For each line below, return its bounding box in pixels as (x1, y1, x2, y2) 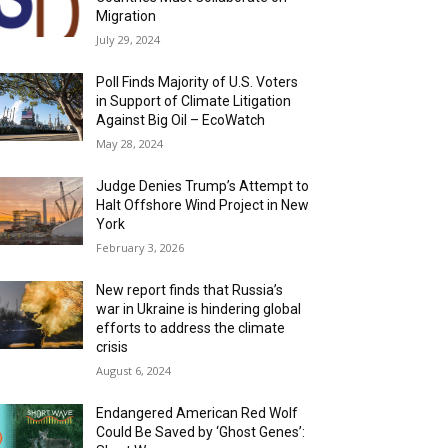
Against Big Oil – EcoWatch (96, 112, 266, 128)
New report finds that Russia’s (96, 282, 284, 298)
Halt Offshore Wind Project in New (96, 197, 310, 213)
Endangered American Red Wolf (96, 405, 299, 421)
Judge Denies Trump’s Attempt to (96, 178, 310, 194)
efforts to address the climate (96, 320, 286, 336)
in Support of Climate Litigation (96, 93, 292, 109)
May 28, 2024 (96, 136, 164, 151)
